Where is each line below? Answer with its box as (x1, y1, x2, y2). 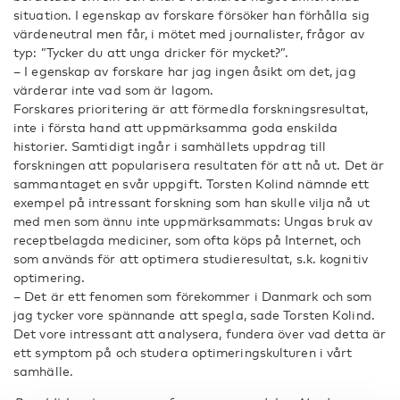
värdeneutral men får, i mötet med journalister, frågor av (13, 26, 364, 41)
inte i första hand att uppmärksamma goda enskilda (13, 120, 337, 135)
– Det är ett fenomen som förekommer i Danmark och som (13, 288, 372, 304)
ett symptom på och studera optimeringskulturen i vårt (13, 345, 353, 360)
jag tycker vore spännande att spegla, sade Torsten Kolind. (13, 307, 375, 322)
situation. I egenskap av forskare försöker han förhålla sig (13, 7, 370, 22)
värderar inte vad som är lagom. (13, 82, 214, 97)
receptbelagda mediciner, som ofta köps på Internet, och (13, 232, 362, 247)
